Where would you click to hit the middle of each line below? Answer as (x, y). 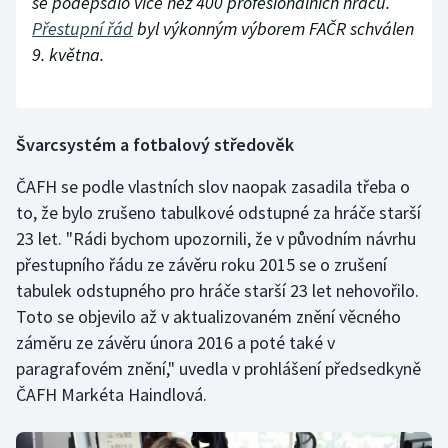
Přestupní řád (82, 29)
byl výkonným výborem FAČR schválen (273, 29)
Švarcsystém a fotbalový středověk (155, 145)
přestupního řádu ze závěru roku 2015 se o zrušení (201, 265)
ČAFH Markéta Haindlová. (111, 395)
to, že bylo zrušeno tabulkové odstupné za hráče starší (218, 213)
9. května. (68, 55)
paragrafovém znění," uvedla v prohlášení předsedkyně (218, 369)
